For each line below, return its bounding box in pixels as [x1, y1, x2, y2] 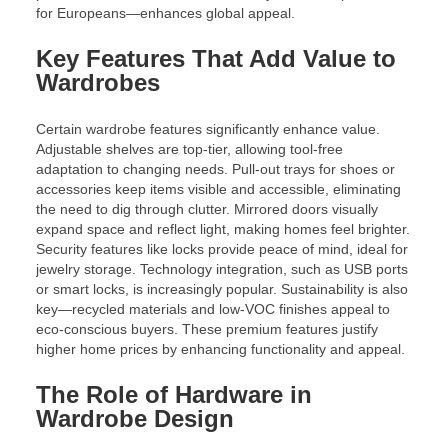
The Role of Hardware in [36, 380, 312, 408]
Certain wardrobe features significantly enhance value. [36, 120, 380, 137]
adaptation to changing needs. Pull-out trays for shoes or [36, 160, 395, 177]
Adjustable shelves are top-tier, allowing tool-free [36, 140, 343, 157]
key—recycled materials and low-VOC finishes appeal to [36, 300, 390, 317]
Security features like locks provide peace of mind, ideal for [36, 240, 408, 257]
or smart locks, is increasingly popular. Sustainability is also [36, 280, 408, 297]
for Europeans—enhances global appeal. [36, 4, 295, 21]
